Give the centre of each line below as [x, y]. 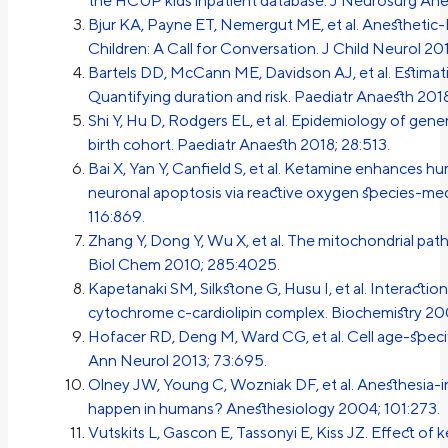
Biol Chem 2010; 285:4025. [184, 265]
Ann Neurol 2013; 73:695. [177, 361]
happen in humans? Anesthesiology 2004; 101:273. [264, 409]
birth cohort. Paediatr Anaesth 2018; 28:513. [239, 145]
